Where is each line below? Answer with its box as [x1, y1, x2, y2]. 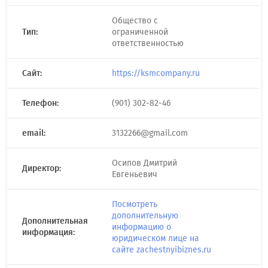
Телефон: [22, 98, 59, 108]
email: [22, 128, 45, 138]
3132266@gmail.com [112, 128, 188, 138]
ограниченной [112, 27, 168, 37]
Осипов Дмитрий [112, 158, 177, 168]
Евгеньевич [112, 169, 157, 179]
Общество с [112, 16, 158, 26]
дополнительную [112, 211, 178, 221]
